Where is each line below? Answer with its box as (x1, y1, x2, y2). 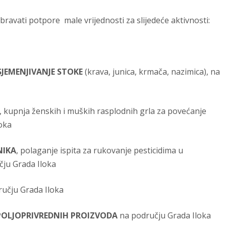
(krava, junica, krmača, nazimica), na (83, 66, 220, 78)
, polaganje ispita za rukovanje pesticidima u (16, 145, 183, 156)
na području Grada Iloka (118, 210, 211, 221)
